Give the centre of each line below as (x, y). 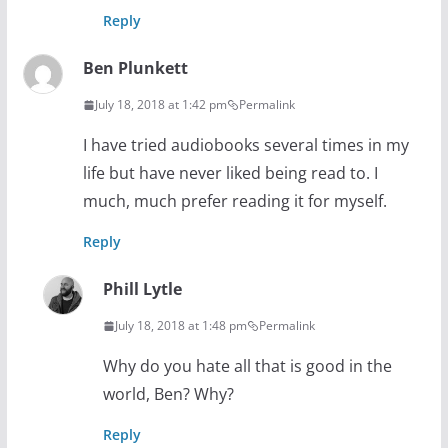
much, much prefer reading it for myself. (234, 201)
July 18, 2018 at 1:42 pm (160, 105)
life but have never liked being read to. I (230, 173)
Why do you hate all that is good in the (247, 366)
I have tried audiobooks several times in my (245, 145)
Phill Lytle (142, 289)
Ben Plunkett (135, 68)
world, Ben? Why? (168, 394)
